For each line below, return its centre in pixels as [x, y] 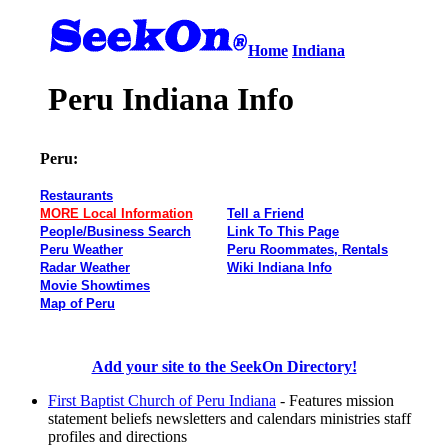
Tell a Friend [265, 213]
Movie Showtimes [95, 285]
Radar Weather [85, 267]
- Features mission [335, 400]
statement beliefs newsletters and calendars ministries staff [229, 418]
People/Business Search [115, 231]
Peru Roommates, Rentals [307, 249]
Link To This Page [283, 231]
